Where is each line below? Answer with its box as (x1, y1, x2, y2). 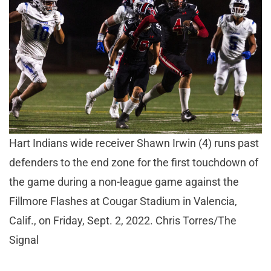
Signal (9, 233, 39, 246)
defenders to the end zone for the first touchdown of (9, 155, 258, 169)
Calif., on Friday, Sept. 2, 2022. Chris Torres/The (9, 214, 237, 227)
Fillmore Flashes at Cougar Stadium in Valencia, (9, 194, 237, 207)
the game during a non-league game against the (9, 175, 239, 188)
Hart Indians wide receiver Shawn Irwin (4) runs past (9, 136, 259, 149)
